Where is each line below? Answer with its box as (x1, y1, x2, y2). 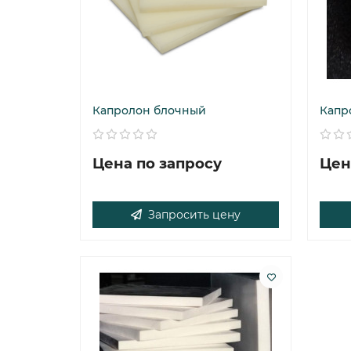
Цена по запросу (92, 154, 222, 172)
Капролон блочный (92, 103, 206, 118)
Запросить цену (148, 208, 241, 222)
